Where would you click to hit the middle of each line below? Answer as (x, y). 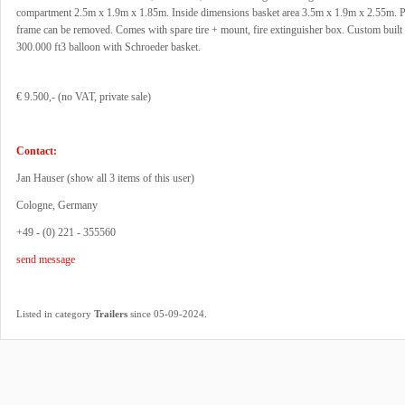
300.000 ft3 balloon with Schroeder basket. (108, 47)
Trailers (111, 314)
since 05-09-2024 (166, 314)
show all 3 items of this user (131, 178)
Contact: (37, 151)
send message (46, 259)
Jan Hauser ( (43, 178)
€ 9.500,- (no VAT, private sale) (84, 97)
